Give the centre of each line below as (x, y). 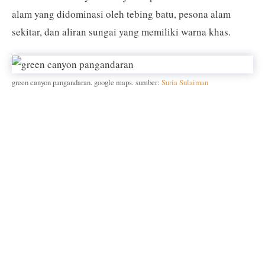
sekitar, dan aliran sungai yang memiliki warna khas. (121, 31)
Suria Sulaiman (185, 83)
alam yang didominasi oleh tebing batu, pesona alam (121, 14)
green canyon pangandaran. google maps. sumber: (87, 83)
